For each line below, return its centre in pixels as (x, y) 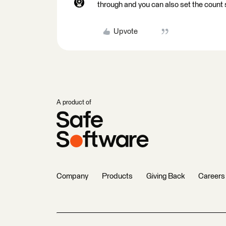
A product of (74, 103)
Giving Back (165, 176)
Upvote (125, 32)
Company (72, 176)
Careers (212, 176)
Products (117, 176)
